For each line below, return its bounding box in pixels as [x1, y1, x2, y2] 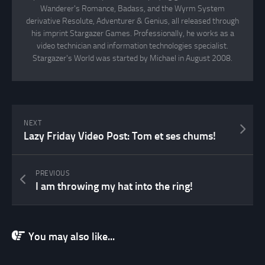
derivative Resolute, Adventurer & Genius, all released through [26, 16, 239, 27]
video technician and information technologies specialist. [37, 41, 228, 51]
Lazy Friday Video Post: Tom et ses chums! [24, 130, 216, 143]
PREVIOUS [35, 169, 70, 178]
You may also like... [28, 230, 115, 244]
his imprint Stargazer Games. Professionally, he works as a [31, 28, 234, 39]
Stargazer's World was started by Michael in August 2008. [33, 53, 232, 64]
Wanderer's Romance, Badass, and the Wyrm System [40, 4, 225, 14]
